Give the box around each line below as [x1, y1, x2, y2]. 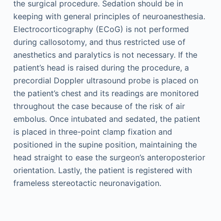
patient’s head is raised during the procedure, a [13, 62, 189, 73]
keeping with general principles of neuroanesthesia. [13, 11, 205, 21]
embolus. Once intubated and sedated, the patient [13, 113, 200, 124]
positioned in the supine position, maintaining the [13, 139, 197, 149]
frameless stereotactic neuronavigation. [13, 178, 161, 188]
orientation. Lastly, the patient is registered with [13, 165, 192, 175]
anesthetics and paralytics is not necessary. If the [13, 49, 197, 60]
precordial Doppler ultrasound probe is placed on [13, 75, 198, 85]
